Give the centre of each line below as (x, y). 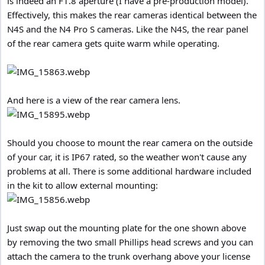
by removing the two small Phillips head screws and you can (130, 242)
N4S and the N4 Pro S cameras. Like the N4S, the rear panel (128, 29)
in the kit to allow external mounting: (83, 185)
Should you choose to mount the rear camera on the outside (130, 143)
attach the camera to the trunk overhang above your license (129, 256)
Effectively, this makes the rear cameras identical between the (132, 15)
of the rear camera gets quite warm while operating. (113, 43)
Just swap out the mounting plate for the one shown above (127, 228)
